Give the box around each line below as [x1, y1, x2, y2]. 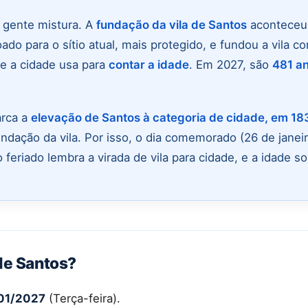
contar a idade [109, 58, 189, 72]
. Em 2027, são [189, 58, 272, 72]
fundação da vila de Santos [96, 18, 247, 32]
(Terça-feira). [45, 291, 120, 305]
